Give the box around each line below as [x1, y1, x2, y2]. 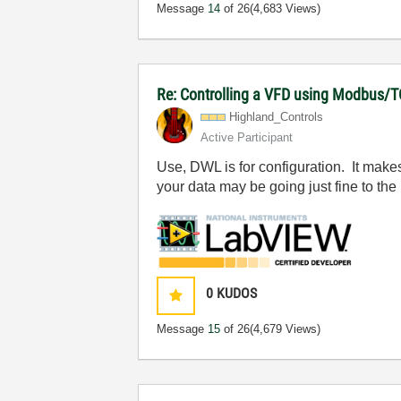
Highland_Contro [229, 109, 315, 124]
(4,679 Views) [250, 322, 321, 337]
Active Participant [200, 130, 294, 144]
